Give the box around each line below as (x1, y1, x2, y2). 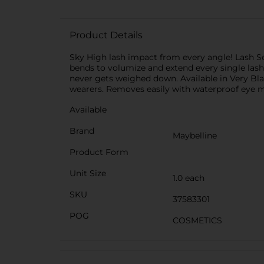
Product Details (70, 29, 143, 41)
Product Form (70, 147, 128, 157)
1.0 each (173, 173, 204, 183)
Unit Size (70, 168, 106, 179)
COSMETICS (173, 215, 222, 226)
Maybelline (173, 130, 217, 141)
